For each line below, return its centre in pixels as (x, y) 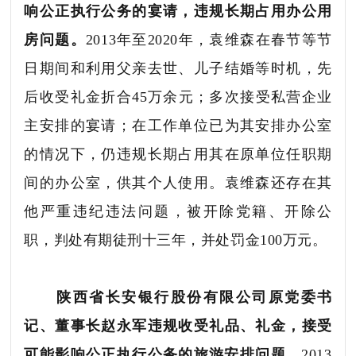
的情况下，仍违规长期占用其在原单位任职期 (178, 154)
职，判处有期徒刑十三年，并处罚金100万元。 (176, 240)
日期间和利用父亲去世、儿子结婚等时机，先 (178, 68)
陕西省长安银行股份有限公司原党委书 (194, 297)
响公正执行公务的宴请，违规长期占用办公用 (178, 11)
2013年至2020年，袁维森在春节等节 (209, 39)
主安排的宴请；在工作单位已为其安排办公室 (178, 125)
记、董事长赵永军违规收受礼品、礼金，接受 (178, 325)
